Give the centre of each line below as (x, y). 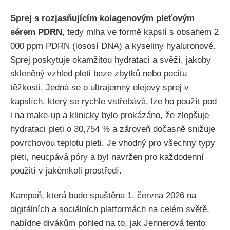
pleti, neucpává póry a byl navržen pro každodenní (107, 157)
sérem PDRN (36, 32)
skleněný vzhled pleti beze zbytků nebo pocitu (99, 73)
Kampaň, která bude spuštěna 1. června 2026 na (103, 195)
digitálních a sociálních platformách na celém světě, (110, 209)
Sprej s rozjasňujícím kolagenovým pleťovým (102, 18)
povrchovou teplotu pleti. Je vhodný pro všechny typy (113, 143)
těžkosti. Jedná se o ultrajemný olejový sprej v (100, 87)
